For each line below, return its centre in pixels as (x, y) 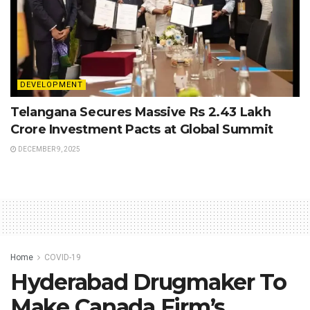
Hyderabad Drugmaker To (148, 282)
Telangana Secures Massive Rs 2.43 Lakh (141, 112)
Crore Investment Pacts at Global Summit (142, 129)
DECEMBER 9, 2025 (48, 149)
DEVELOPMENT (52, 84)
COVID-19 (63, 257)
